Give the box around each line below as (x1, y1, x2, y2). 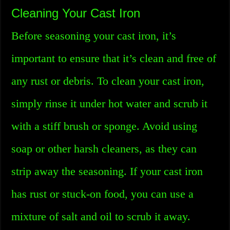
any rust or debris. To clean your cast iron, (11, 74, 205, 87)
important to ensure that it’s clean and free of (11, 52, 217, 65)
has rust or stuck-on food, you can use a (11, 187, 194, 200)
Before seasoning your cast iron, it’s (11, 29, 177, 42)
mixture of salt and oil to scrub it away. (11, 210, 191, 223)
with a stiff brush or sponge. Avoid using (11, 120, 198, 132)
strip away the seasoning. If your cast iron (11, 165, 203, 178)
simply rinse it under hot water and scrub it (11, 97, 208, 110)
